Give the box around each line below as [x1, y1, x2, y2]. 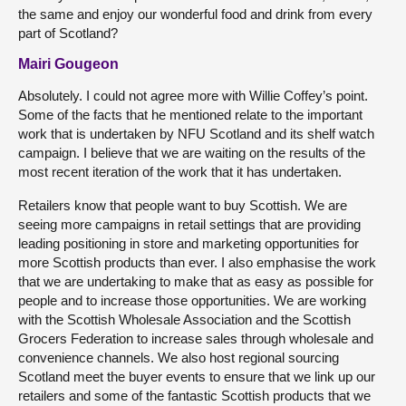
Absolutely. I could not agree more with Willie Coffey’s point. [18, 88, 368, 103]
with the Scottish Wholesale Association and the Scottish [18, 312, 351, 327]
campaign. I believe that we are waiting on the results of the [18, 145, 365, 160]
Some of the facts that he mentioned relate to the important [18, 107, 362, 122]
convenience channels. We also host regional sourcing [18, 350, 339, 365]
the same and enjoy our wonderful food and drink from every [18, 6, 372, 22]
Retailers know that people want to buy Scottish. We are [18, 198, 347, 213]
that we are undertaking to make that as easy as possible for [18, 274, 373, 289]
